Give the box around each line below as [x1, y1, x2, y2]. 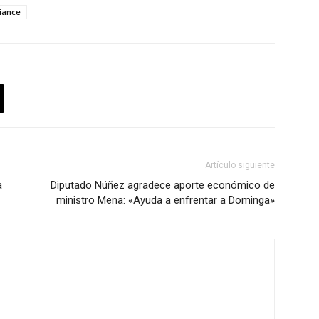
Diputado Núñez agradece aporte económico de [51, 179, 275, 192]
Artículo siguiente [205, 160, 275, 171]
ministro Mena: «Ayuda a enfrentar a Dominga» [56, 194, 275, 207]
